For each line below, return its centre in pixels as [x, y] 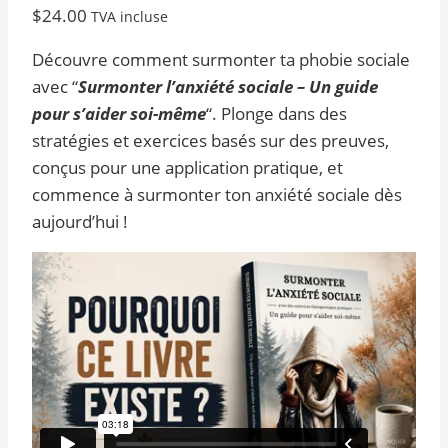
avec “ [55, 86]
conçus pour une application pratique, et [187, 167]
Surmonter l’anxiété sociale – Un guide [228, 86]
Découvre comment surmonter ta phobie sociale [221, 59]
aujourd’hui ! [80, 221]
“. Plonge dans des [276, 113]
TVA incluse [129, 16]
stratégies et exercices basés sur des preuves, [210, 140]
